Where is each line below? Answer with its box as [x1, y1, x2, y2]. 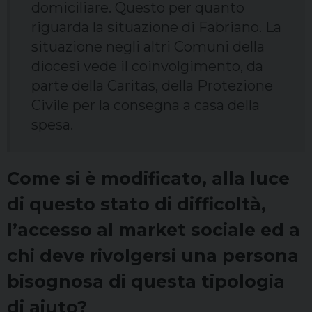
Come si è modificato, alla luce [7, 168, 290, 189]
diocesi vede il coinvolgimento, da [31, 58, 263, 75]
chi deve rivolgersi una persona [7, 245, 299, 267]
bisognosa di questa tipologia [7, 271, 285, 292]
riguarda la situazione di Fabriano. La [31, 19, 281, 36]
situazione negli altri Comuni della [31, 38, 265, 56]
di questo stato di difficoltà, [7, 194, 266, 215]
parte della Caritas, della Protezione [31, 77, 273, 95]
